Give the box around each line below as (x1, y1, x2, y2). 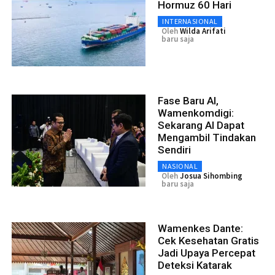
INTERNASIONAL (162, 16, 218, 26)
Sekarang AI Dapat (158, 118, 244, 131)
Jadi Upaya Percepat (158, 246, 255, 259)
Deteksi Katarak (158, 258, 232, 271)
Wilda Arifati (180, 25, 226, 36)
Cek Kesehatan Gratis (158, 234, 259, 247)
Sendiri (158, 143, 191, 156)
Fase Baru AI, (158, 94, 219, 107)
